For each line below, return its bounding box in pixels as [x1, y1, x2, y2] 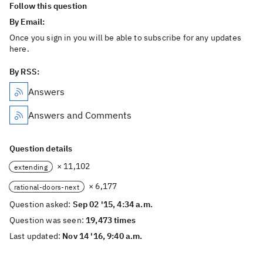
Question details [9, 143, 73, 154]
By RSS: [9, 66, 40, 77]
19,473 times [86, 215, 136, 225]
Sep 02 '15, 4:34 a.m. [72, 199, 153, 210]
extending [14, 162, 48, 171]
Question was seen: [9, 215, 86, 225]
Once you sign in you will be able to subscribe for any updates [9, 32, 241, 43]
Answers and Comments [28, 109, 131, 121]
